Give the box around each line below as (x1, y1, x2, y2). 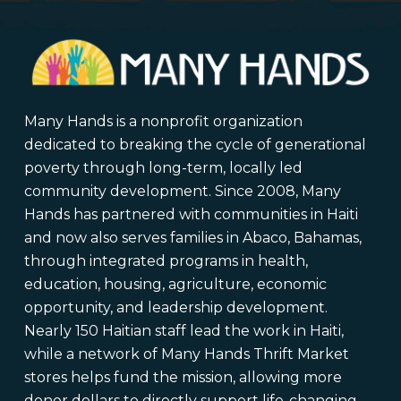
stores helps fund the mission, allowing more (23, 369, 342, 387)
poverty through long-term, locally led (23, 159, 303, 177)
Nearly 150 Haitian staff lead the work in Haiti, (23, 322, 344, 340)
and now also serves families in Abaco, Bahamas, (23, 229, 362, 247)
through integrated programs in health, (23, 252, 308, 270)
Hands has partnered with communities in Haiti (23, 206, 358, 224)
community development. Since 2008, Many (23, 183, 341, 200)
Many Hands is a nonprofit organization (23, 113, 303, 131)
